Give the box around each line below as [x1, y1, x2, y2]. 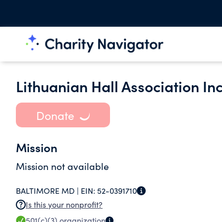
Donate [36, 107, 74, 123]
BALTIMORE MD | [16, 185, 81, 196]
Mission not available [16, 160, 109, 172]
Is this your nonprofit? [26, 199, 103, 210]
